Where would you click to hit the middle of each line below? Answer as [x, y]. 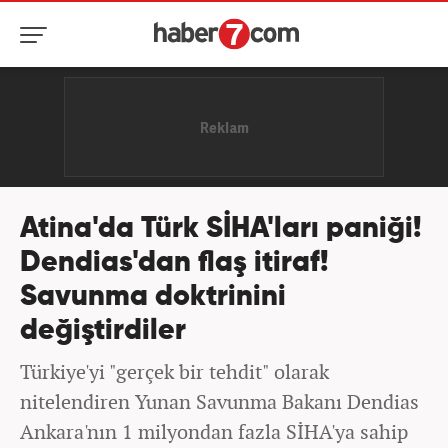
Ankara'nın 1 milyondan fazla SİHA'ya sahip [214, 431]
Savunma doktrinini [153, 297]
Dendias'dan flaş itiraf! [174, 263]
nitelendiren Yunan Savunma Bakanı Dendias [219, 401]
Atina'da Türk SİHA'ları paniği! [221, 229]
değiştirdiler [103, 331]
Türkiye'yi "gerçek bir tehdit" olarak [174, 371]
